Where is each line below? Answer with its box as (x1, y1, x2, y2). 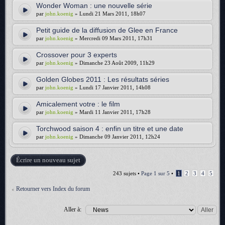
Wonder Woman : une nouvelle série (36, 2, 152, 10)
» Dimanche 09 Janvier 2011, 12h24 (73, 134, 160, 140)
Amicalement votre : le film (36, 100, 120, 108)
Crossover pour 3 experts (36, 51, 117, 59)
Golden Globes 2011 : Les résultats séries (36, 75, 169, 83)
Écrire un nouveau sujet (16, 156, 80, 164)
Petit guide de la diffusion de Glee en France (36, 26, 178, 34)
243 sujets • (113, 170, 141, 176)
